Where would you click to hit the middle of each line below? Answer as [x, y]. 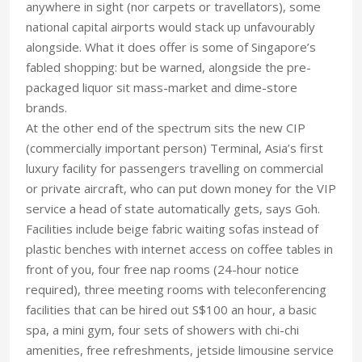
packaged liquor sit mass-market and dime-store [162, 87]
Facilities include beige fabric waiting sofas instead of [172, 229]
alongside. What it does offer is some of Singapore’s [171, 47]
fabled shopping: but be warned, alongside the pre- [168, 67]
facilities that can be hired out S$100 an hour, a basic [171, 309]
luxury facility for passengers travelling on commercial [175, 168]
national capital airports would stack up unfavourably [170, 27]
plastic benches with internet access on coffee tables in [179, 249]
